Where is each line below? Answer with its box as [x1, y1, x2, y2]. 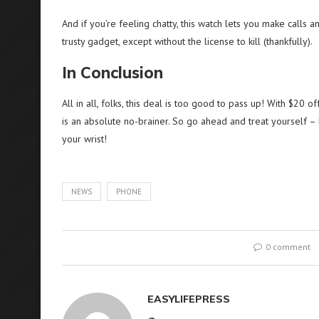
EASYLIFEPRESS [147, 293, 230, 305]
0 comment [266, 241, 311, 252]
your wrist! [62, 132, 107, 145]
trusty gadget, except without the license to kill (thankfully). [62, 35, 313, 48]
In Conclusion [62, 63, 163, 83]
